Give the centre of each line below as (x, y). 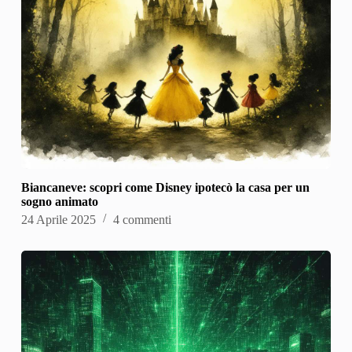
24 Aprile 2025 (58, 219)
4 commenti (142, 219)
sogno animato (59, 201)
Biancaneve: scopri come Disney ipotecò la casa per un (165, 187)
